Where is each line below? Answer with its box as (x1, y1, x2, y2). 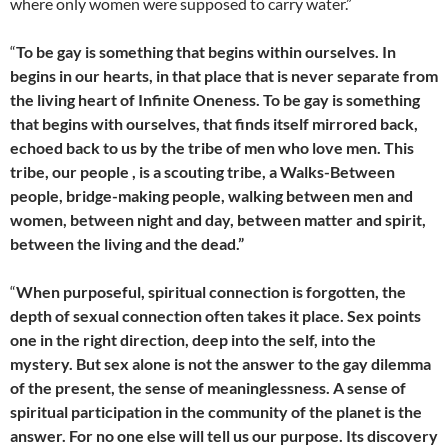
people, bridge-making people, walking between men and (10, 186, 413, 206)
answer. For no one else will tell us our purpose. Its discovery (10, 426, 438, 446)
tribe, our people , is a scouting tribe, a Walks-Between (10, 162, 395, 182)
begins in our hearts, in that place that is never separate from (10, 66, 438, 86)
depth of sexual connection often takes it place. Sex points (10, 306, 421, 326)
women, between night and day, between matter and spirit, (10, 210, 426, 230)
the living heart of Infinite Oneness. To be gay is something (10, 90, 420, 110)
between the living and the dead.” (10, 234, 244, 254)
